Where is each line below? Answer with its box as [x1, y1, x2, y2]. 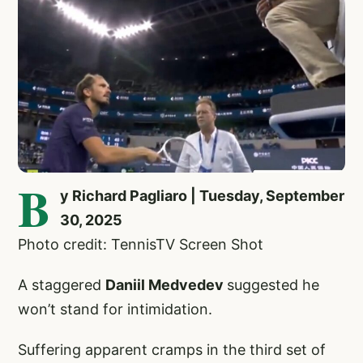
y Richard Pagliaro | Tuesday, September [60, 186, 344, 204]
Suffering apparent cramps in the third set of [18, 340, 326, 358]
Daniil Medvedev [105, 275, 227, 293]
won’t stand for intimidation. [18, 300, 212, 318]
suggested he [227, 275, 319, 293]
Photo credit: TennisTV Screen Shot [18, 235, 263, 253]
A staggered [18, 275, 105, 293]
